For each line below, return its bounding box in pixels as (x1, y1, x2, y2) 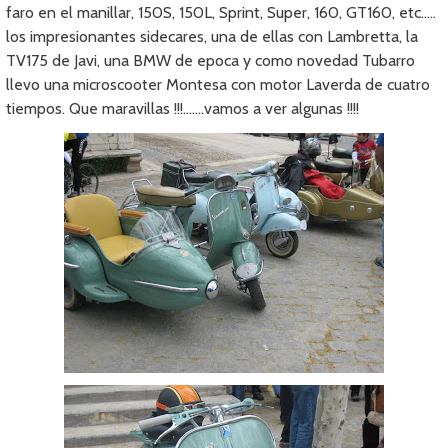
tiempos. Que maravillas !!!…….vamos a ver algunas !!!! (6, 99, 360, 119)
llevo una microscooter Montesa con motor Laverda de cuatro (6, 75, 431, 95)
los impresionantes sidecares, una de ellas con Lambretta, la (6, 27, 419, 47)
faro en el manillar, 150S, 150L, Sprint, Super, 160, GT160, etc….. (6, 3, 437, 23)
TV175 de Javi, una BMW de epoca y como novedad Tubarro (6, 51, 416, 71)
